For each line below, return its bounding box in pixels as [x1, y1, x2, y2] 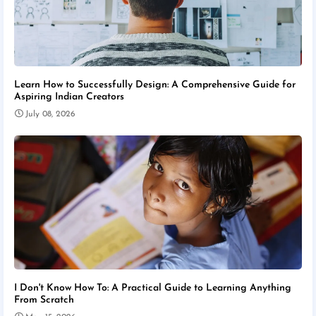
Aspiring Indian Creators [14, 92, 124, 103]
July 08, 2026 [25, 110, 75, 119]
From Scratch [14, 295, 74, 306]
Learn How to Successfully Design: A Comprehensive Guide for [14, 80, 296, 91]
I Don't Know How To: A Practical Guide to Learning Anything [14, 283, 291, 294]
